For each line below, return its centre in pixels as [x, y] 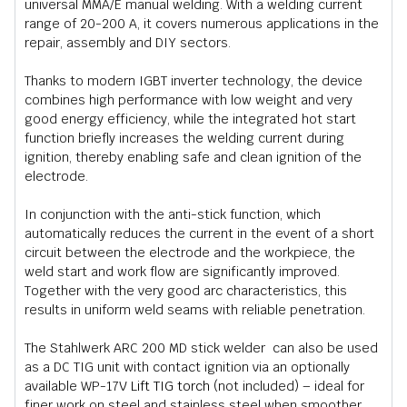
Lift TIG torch [170, 386]
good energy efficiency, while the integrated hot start [190, 119]
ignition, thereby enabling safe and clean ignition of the [193, 157]
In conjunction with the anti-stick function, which [173, 214]
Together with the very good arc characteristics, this [186, 290]
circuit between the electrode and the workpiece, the [190, 252]
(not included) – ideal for [287, 386]
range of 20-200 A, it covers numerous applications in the [202, 23]
